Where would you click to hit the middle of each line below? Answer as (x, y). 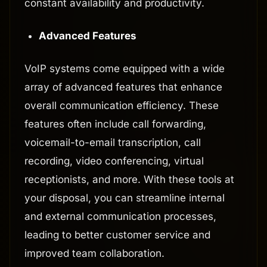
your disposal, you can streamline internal (125, 198)
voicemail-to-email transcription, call (113, 143)
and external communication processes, (120, 217)
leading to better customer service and (117, 235)
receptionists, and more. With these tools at (129, 180)
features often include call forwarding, (115, 124)
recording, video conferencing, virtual (114, 161)
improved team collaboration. (94, 254)
